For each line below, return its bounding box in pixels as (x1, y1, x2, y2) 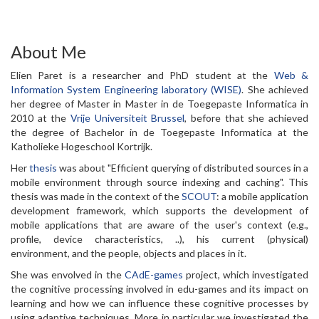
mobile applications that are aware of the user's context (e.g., (11, 218, 308, 231)
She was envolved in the (11, 268, 125, 281)
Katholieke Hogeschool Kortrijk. (11, 140, 152, 152)
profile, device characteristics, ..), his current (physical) (11, 232, 308, 245)
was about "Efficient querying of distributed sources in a (57, 161, 308, 174)
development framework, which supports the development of (11, 204, 308, 216)
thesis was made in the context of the (11, 189, 182, 202)
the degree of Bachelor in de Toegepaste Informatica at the (11, 125, 308, 138)
